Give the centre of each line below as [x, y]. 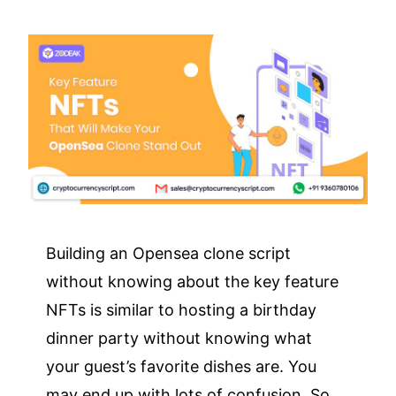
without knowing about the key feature [193, 281]
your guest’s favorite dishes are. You [182, 366]
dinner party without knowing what [179, 338]
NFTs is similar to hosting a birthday [182, 309]
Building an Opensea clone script [169, 253]
